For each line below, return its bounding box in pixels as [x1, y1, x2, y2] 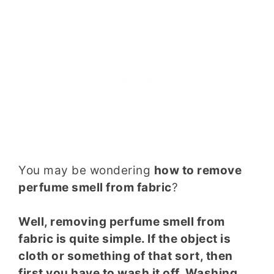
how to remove [154, 163, 242, 177]
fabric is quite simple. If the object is [18, 232, 231, 246]
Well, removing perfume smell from [18, 215, 225, 229]
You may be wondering [18, 163, 154, 177]
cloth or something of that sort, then [18, 249, 233, 264]
